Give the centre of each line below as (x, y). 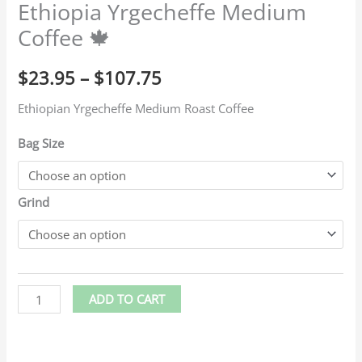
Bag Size (41, 143)
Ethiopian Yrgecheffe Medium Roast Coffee (136, 108)
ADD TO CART (127, 299)
